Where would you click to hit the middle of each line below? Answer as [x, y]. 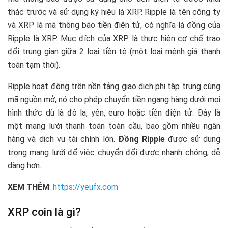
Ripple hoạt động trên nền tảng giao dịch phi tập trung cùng [114, 86]
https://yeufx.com [85, 187]
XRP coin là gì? [44, 212]
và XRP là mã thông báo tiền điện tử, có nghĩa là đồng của [114, 25]
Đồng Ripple [141, 139]
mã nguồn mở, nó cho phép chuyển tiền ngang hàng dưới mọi [114, 99]
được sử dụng [193, 139]
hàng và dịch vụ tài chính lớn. [63, 139]
